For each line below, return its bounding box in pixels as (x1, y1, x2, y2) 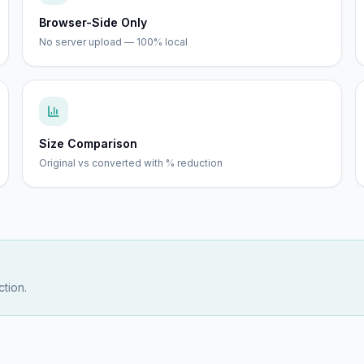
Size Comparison (38, 136, 137, 150)
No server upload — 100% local (38, 36, 188, 48)
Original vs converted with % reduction (38, 157, 223, 169)
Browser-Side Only (38, 15, 147, 29)
